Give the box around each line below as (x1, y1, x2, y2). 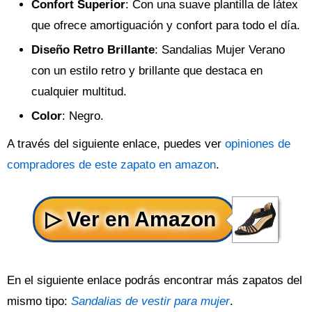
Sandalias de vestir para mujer (71, 295, 230, 308)
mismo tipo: (7, 295, 71, 308)
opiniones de (225, 137, 290, 150)
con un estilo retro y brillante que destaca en (31, 64, 263, 77)
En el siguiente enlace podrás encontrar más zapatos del (7, 274, 302, 287)
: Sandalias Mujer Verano (155, 43, 285, 56)
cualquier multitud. (31, 85, 127, 98)
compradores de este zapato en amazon (7, 158, 216, 171)
